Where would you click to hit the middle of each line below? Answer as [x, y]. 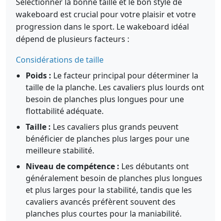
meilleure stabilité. [60, 150]
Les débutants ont [154, 166]
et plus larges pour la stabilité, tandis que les [109, 190]
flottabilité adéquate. [65, 111]
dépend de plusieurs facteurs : [73, 39]
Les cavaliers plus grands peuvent [115, 127]
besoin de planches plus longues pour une [105, 99]
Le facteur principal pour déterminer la [125, 75]
